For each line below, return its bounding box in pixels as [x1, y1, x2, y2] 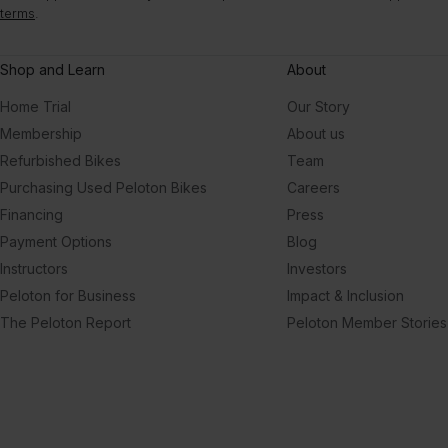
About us [287, 125, 345, 142]
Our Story [287, 98, 350, 115]
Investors [287, 260, 347, 277]
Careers [287, 179, 340, 196]
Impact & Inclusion [287, 287, 404, 304]
